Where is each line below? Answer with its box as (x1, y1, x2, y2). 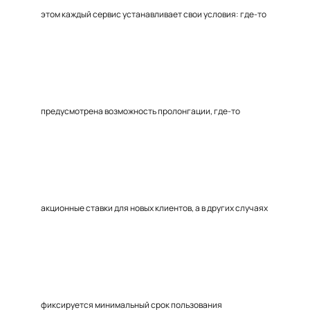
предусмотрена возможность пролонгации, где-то (41, 105, 240, 117)
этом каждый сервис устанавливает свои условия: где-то (41, 8, 266, 20)
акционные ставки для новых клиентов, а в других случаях (41, 202, 268, 214)
